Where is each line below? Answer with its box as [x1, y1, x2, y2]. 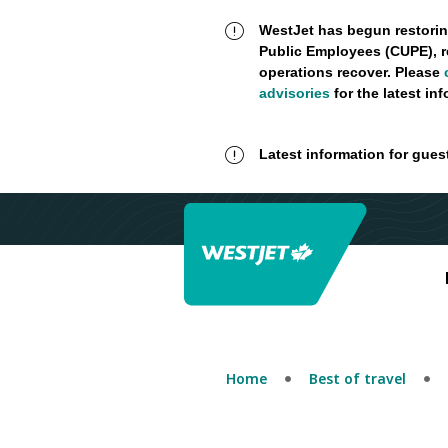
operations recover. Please [258, 64, 444, 80]
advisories [258, 85, 330, 101]
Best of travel [309, 369, 406, 388]
